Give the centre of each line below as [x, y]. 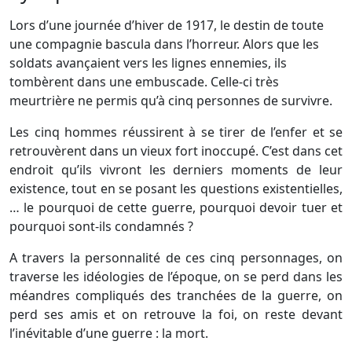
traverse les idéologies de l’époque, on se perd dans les [176, 277]
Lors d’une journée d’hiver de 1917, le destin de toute [167, 26]
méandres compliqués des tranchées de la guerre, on [176, 296]
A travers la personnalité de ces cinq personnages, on [176, 258]
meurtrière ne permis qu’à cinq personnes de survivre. [171, 101]
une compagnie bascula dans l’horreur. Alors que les [164, 44]
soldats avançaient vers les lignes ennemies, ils [148, 63]
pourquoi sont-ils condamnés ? [101, 227]
